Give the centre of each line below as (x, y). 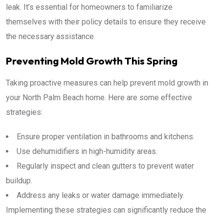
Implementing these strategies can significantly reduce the (106, 210)
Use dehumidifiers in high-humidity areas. (87, 151)
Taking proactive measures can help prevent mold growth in (107, 83)
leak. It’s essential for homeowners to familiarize (89, 7)
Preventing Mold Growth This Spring (92, 60)
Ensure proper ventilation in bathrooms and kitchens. (106, 136)
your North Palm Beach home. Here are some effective (99, 97)
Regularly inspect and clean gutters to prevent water (105, 166)
